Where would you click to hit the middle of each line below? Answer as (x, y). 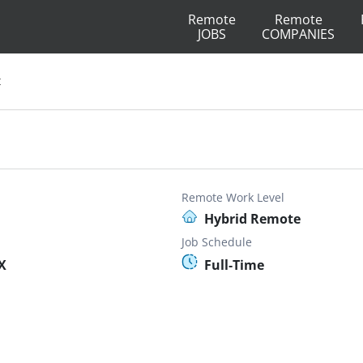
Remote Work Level (233, 197)
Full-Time (234, 265)
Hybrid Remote (252, 219)
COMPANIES (298, 34)
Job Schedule (217, 242)
